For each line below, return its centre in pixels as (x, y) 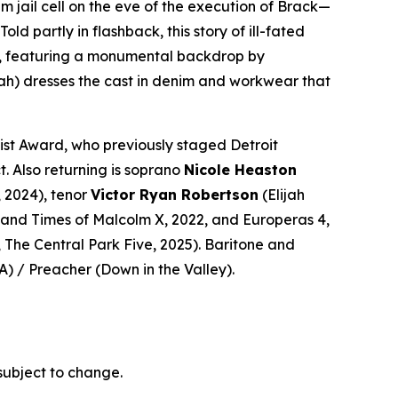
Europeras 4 (284, 219)
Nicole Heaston (240, 169)
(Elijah (282, 194)
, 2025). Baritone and (224, 244)
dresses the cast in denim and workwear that (175, 80)
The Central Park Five (79, 244)
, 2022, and (203, 219)
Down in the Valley (163, 269)
